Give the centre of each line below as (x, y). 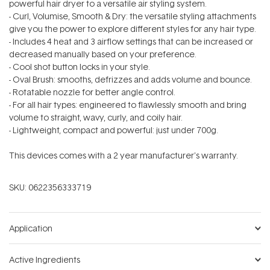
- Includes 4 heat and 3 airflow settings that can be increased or (131, 41)
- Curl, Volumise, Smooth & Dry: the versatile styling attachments (133, 16)
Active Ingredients (45, 259)
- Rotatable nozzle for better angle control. (92, 92)
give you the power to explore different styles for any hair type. (133, 29)
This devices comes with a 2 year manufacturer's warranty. (124, 155)
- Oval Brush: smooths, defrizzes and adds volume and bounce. (130, 79)
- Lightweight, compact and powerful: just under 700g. (114, 130)
